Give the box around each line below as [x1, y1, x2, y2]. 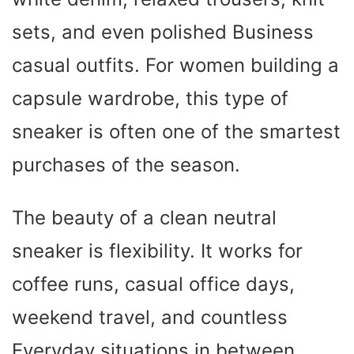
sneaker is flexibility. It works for [12, 239, 303, 262]
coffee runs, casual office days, [12, 272, 295, 296]
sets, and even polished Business [12, 20, 314, 43]
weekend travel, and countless [12, 305, 288, 329]
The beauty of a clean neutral [12, 205, 277, 229]
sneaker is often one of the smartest [12, 119, 341, 143]
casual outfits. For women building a [12, 53, 339, 77]
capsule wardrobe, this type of [12, 86, 288, 110]
